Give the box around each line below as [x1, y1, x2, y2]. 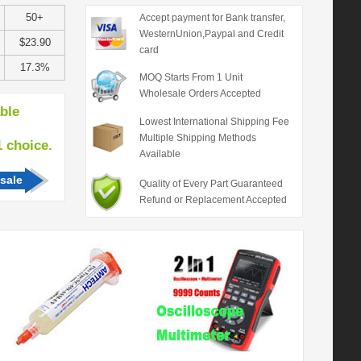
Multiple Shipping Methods [139, 132, 256, 143]
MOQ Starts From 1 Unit [139, 72, 243, 83]
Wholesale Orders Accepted [139, 88, 261, 99]
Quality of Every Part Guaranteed [139, 178, 283, 189]
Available [139, 148, 180, 160]
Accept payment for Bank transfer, [139, 12, 285, 23]
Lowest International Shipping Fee [139, 116, 289, 127]
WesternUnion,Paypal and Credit [139, 28, 284, 39]
